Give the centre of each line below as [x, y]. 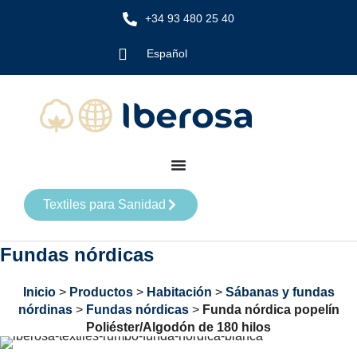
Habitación [179, 292]
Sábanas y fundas [280, 292]
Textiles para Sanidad [104, 204]
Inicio [39, 292]
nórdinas [45, 310]
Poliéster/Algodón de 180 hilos [178, 327]
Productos [101, 292]
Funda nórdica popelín [271, 310]
